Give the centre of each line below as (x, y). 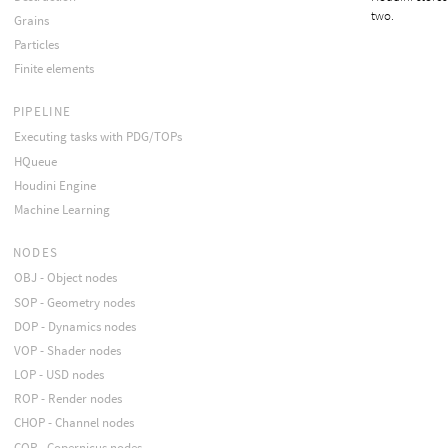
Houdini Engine (54, 185)
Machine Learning (61, 210)
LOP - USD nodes (58, 375)
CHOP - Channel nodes (73, 423)
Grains (31, 20)
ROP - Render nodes (67, 399)
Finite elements (53, 69)
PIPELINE (42, 112)
